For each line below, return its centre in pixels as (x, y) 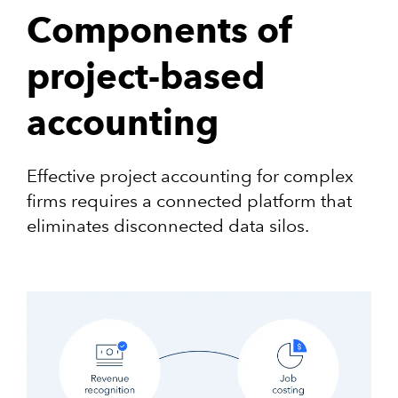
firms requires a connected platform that (189, 200)
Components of (160, 29)
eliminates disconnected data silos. (170, 225)
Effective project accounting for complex (190, 175)
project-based (146, 76)
